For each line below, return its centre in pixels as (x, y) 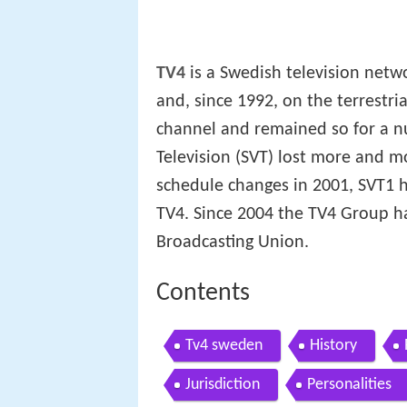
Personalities (349, 385)
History (333, 346)
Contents (203, 293)
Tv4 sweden (224, 346)
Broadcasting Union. (233, 242)
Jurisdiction (223, 385)
